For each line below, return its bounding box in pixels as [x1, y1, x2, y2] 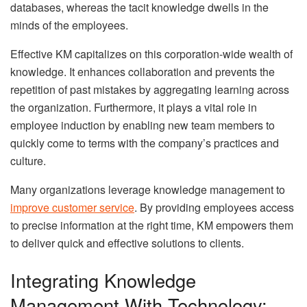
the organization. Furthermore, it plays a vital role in [10, 99, 257, 116]
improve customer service [10, 199, 134, 216]
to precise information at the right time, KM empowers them [10, 217, 293, 234]
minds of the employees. [10, 17, 128, 34]
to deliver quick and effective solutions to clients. [10, 235, 244, 251]
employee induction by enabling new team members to [10, 117, 275, 134]
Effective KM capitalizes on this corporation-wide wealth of [10, 46, 293, 62]
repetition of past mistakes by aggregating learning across [10, 82, 289, 98]
